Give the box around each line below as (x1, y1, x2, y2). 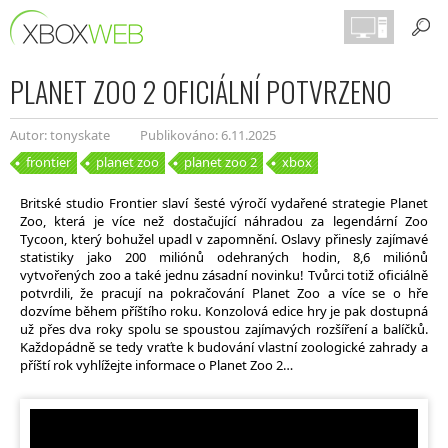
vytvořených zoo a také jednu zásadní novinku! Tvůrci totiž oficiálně (20, 266, 428, 284)
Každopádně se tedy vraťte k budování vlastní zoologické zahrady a (20, 338, 428, 356)
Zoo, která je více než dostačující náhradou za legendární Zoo (20, 212, 428, 230)
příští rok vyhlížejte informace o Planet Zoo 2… (20, 356, 293, 374)
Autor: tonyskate (10, 126, 110, 144)
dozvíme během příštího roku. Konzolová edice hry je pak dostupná (20, 302, 428, 320)
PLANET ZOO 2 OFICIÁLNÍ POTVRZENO (10, 71, 392, 112)
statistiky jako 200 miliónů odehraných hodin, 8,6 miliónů (20, 248, 428, 266)
